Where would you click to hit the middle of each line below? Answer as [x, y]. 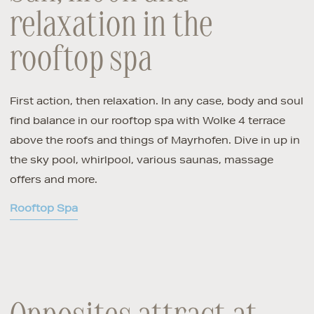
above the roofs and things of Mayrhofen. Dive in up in [155, 140]
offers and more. [53, 179]
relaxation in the [112, 27]
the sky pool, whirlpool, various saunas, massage [141, 159]
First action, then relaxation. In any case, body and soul [156, 101]
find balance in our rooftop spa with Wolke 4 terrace [147, 120]
